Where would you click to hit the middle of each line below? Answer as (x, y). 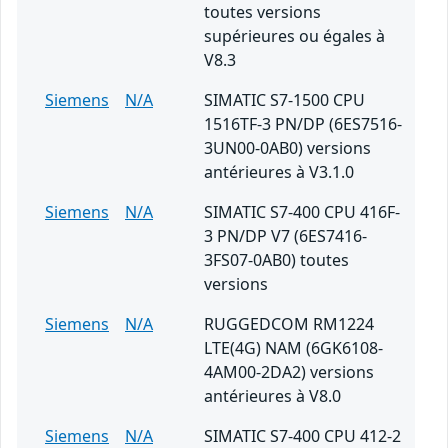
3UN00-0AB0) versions (287, 148)
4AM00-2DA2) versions (289, 372)
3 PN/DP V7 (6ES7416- (285, 236)
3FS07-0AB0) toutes (276, 260)
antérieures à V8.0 (272, 396)
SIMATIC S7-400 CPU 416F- (302, 212)
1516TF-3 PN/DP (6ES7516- (303, 124)
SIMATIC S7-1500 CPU (284, 100)
